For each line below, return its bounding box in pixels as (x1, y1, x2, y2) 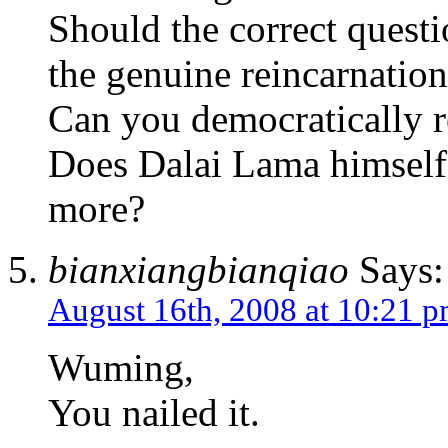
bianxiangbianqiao (48, 248, 349, 292)
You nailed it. (48, 391, 260, 435)
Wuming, (48, 346, 194, 390)
